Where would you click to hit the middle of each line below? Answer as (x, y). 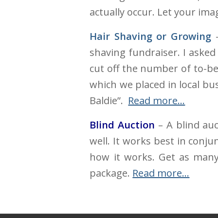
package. (111, 173)
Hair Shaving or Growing (151, 36)
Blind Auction (122, 125)
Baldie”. (109, 100)
